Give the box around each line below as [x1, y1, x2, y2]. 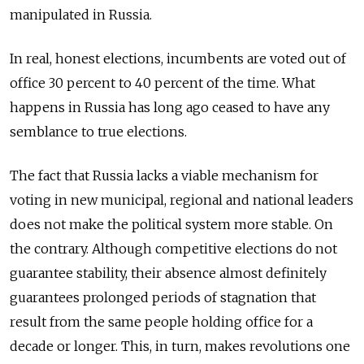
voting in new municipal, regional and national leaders [10, 192, 353, 208]
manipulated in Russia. [10, 6, 152, 23]
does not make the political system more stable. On [10, 216, 333, 232]
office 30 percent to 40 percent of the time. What [10, 75, 315, 91]
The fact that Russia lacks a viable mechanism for [10, 167, 318, 184]
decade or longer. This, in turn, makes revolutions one [10, 338, 350, 354]
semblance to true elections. [10, 123, 187, 140]
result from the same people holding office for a [10, 314, 313, 330]
